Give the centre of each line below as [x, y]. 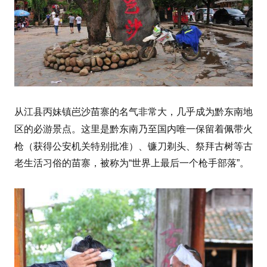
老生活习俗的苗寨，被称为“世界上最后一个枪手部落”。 [132, 163]
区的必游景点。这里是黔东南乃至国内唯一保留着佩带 [129, 129]
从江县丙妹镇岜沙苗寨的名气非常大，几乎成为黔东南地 [133, 111]
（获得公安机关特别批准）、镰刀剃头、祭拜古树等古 [138, 146]
